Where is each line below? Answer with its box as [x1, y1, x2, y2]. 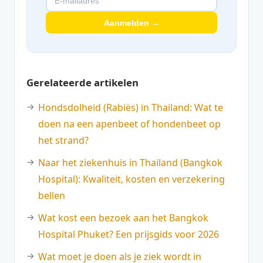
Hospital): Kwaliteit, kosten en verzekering [38, 173, 225, 186]
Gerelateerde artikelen [26, 76, 139, 90]
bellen [38, 189, 65, 203]
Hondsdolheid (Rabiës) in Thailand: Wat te [38, 101, 223, 114]
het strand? [38, 134, 89, 147]
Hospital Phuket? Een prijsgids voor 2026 [38, 228, 219, 241]
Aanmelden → [103, 18, 160, 28]
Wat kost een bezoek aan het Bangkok [38, 211, 208, 225]
